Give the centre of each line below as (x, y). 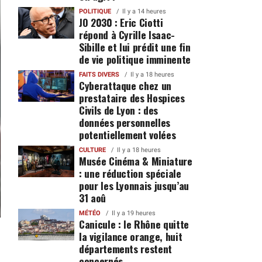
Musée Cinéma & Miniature (135, 161)
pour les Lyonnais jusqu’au (134, 185)
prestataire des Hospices (132, 98)
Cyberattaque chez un (125, 85)
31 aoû (92, 198)
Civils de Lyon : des (118, 110)
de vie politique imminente (135, 59)
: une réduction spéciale (130, 173)
